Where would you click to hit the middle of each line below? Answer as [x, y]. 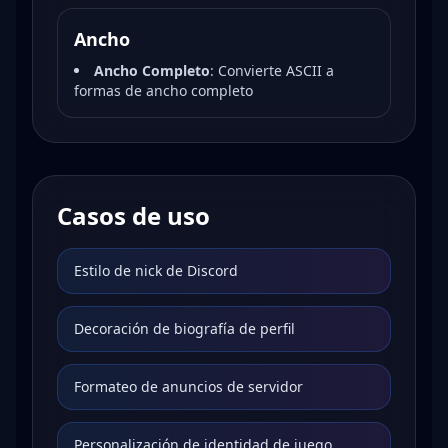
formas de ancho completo [163, 90]
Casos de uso [133, 215]
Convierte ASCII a [276, 70]
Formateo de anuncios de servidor [188, 386]
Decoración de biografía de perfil [184, 328]
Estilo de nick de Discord [156, 270]
